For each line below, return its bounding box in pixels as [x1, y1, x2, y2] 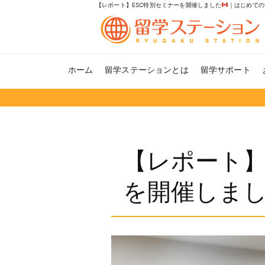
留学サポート [200, 64, 251, 75]
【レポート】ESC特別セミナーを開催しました [96, 1, 222, 8]
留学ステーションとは [105, 64, 189, 75]
